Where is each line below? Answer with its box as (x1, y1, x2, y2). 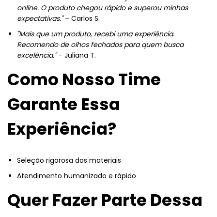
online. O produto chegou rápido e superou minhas (17, 2, 188, 13)
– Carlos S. (63, 13, 100, 23)
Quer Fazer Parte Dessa (7, 188, 202, 212)
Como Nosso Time (7, 67, 161, 91)
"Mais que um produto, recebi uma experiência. (17, 29, 174, 39)
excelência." (17, 50, 56, 60)
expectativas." (17, 13, 63, 23)
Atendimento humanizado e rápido (17, 170, 136, 181)
